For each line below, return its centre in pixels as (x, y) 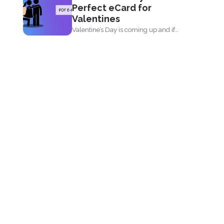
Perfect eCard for (112, 8)
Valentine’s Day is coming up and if (123, 30)
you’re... (83, 41)
